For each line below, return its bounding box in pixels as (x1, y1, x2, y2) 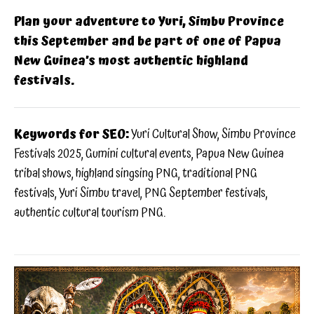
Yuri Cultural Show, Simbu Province (129, 124, 296, 145)
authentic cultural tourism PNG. (14, 203, 165, 224)
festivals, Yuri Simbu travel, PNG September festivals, (14, 183, 268, 204)
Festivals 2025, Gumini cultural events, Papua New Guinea (14, 144, 284, 165)
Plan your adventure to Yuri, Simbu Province (14, 11, 284, 32)
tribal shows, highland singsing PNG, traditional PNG (14, 163, 257, 184)
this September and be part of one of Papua (14, 31, 281, 52)
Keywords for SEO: (14, 124, 129, 145)
